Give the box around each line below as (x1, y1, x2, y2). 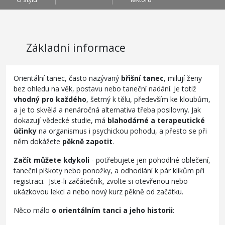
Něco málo (14, 205, 52, 215)
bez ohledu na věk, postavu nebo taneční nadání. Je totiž (14, 83, 196, 93)
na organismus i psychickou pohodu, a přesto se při (37, 126, 207, 136)
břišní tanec (121, 73, 164, 83)
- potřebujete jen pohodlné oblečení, (89, 155, 210, 165)
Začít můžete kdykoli (14, 155, 89, 165)
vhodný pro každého (14, 94, 86, 104)
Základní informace (23, 40, 126, 55)
